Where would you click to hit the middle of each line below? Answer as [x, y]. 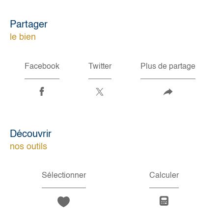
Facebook [42, 67]
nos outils [28, 147]
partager [32, 25]
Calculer [164, 176]
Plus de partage [168, 67]
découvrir [34, 134]
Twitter [100, 67]
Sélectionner [64, 176]
